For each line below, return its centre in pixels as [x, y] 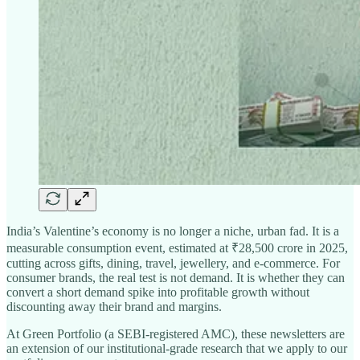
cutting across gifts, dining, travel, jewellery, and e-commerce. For [173, 263]
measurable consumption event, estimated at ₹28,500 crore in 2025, [177, 247]
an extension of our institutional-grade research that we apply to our [177, 348]
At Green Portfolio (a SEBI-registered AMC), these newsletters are [176, 333]
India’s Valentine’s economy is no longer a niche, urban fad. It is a [173, 231]
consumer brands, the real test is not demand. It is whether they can [176, 277]
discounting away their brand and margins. [114, 306]
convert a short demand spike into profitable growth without [158, 292]
